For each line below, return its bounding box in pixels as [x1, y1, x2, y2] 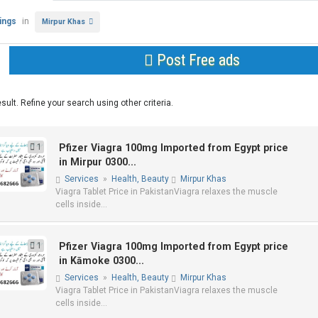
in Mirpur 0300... [59, 156, 137, 168]
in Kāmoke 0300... [59, 255, 145, 266]
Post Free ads [153, 51, 240, 69]
